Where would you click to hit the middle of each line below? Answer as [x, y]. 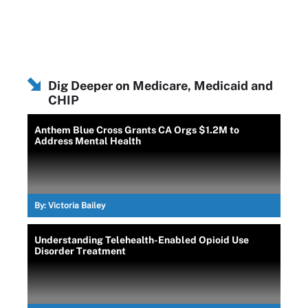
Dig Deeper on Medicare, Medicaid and [161, 85]
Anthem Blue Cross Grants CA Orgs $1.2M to [137, 130]
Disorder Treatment [80, 251]
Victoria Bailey [77, 205]
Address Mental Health [88, 141]
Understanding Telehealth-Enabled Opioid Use [142, 240]
